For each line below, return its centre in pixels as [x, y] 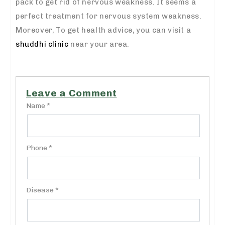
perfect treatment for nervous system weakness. [109, 16]
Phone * [39, 148]
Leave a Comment [72, 93]
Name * [38, 105]
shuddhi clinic [42, 44]
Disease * [42, 190]
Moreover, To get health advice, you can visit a [103, 30]
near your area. [99, 44]
